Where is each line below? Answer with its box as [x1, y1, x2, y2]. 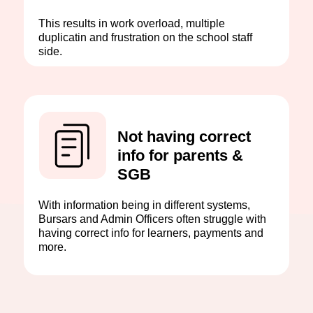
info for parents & [117, 147, 243, 164]
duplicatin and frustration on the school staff [38, 31, 252, 43]
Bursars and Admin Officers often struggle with [38, 213, 266, 225]
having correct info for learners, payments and [38, 227, 263, 239]
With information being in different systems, [38, 199, 250, 211]
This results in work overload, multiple [38, 17, 225, 29]
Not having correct [117, 128, 251, 145]
